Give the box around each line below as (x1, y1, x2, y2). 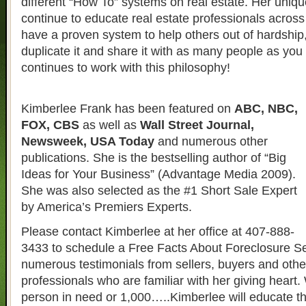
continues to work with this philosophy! (21, 60, 230, 74)
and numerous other (154, 134, 268, 148)
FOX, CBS (21, 117, 79, 132)
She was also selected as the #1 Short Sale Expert (21, 183, 297, 197)
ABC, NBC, (234, 101, 298, 115)
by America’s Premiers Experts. (21, 199, 192, 214)
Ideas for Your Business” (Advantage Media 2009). (21, 167, 296, 181)
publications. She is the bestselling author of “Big (21, 150, 286, 165)
